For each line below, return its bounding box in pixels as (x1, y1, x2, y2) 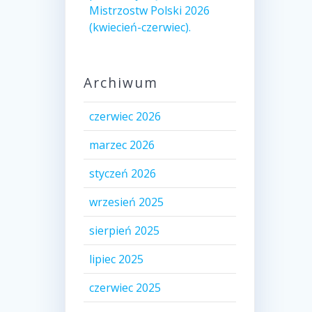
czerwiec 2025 (88, 280, 161, 296)
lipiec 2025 (88, 251, 143, 267)
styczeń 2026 (88, 166, 156, 182)
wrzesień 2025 (88, 194, 164, 210)
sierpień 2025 (88, 223, 159, 239)
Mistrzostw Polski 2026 (88, 3, 210, 19)
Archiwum (83, 73, 158, 93)
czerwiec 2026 (88, 109, 161, 125)
